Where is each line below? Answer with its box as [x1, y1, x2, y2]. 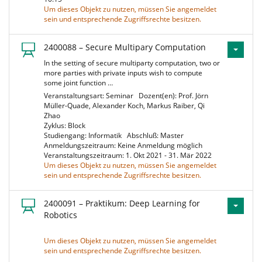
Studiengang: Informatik [44, 130, 125, 140]
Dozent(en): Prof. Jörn [139, 91, 208, 101]
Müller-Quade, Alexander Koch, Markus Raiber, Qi [44, 101, 205, 111]
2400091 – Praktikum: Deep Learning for [44, 198, 200, 209]
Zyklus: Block [44, 120, 89, 130]
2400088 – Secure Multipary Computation [44, 42, 206, 53]
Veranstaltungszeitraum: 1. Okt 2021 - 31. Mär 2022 [44, 150, 215, 160]
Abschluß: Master [127, 130, 187, 140]
